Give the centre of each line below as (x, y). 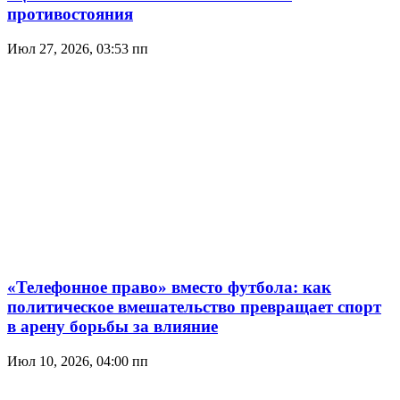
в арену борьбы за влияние (112, 327)
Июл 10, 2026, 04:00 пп (78, 361)
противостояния (70, 13)
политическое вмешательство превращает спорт (194, 307)
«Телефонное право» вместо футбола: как (169, 287)
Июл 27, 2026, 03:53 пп (78, 48)
